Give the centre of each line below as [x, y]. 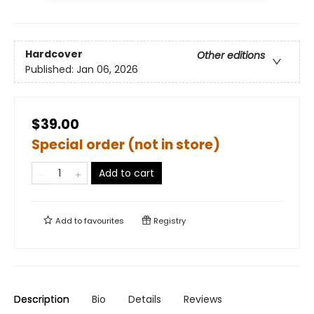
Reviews [203, 300]
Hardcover [54, 54]
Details [145, 300]
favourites [104, 221]
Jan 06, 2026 [107, 69]
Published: [51, 69]
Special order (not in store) [126, 145]
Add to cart [127, 173]
